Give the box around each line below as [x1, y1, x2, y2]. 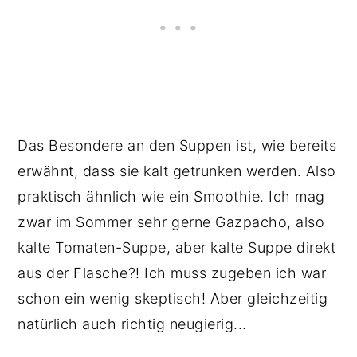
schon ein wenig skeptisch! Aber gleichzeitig [18, 290, 328, 307]
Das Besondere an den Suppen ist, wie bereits [18, 137, 337, 154]
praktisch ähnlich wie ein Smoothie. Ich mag [18, 188, 325, 205]
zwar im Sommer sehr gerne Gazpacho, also [18, 214, 325, 230]
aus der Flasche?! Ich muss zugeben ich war [18, 265, 327, 281]
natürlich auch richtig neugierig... [18, 316, 247, 332]
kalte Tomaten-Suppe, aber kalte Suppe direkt [18, 239, 336, 256]
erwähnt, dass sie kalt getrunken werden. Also [18, 163, 336, 179]
